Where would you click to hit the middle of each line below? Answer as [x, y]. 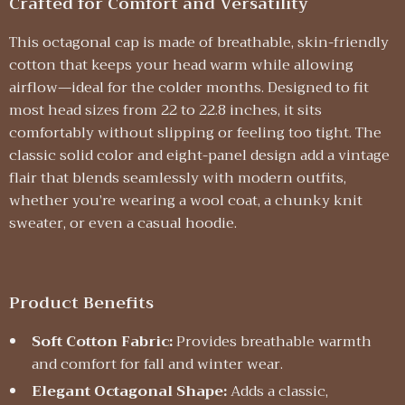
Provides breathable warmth [272, 342]
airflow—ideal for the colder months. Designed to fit [189, 88]
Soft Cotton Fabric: [102, 342]
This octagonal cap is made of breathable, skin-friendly [199, 42]
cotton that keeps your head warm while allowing [181, 65]
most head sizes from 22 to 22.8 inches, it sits [165, 110]
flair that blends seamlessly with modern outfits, [178, 178]
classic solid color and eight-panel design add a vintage [199, 155]
